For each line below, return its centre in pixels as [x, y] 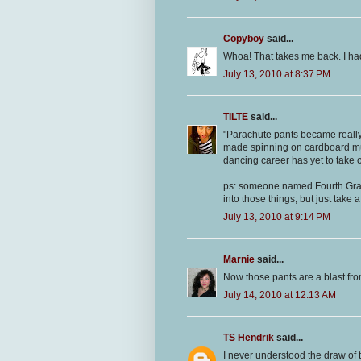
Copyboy [244, 39]
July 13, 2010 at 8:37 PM [277, 75]
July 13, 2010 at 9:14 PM [277, 217]
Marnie [239, 260]
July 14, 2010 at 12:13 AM [280, 295]
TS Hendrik [249, 338]
